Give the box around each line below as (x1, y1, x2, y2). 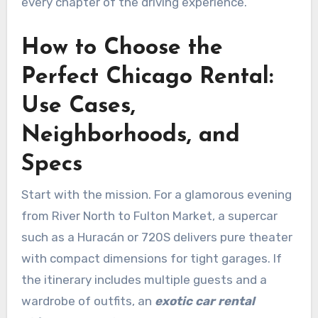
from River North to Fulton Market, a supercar (21, 208, 278, 223)
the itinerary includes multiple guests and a (21, 272, 267, 287)
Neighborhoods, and (21, 124, 240, 147)
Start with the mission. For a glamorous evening (21, 187, 292, 202)
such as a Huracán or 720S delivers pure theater (21, 229, 292, 244)
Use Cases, (21, 94, 136, 118)
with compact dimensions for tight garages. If (21, 251, 282, 265)
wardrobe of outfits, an (21, 293, 155, 308)
